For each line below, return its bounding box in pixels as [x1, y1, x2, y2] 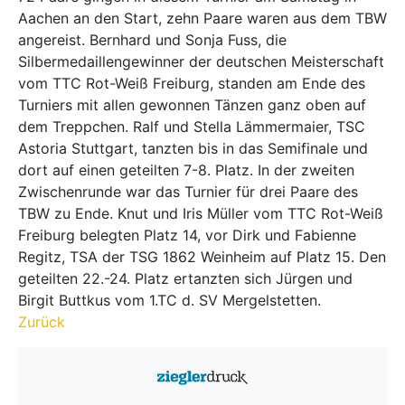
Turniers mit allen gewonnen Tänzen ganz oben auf [18, 96, 366, 114]
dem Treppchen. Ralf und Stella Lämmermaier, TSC [18, 118, 365, 136]
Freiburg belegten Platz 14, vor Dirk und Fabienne [18, 226, 356, 244]
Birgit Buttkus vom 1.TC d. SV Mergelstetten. [18, 291, 321, 309]
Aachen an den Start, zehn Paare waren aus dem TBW [18, 9, 387, 27]
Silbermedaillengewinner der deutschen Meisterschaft [18, 52, 384, 71]
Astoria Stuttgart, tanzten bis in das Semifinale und [18, 139, 368, 157]
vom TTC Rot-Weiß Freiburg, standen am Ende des [18, 74, 365, 92]
